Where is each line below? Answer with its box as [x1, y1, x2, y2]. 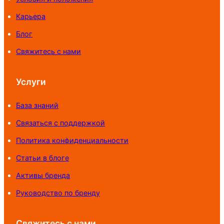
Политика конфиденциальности [16, 136, 128, 145]
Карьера [16, 12, 45, 21]
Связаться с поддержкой [16, 118, 105, 127]
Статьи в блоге [16, 153, 69, 162]
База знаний [16, 101, 58, 110]
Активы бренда [16, 171, 70, 180]
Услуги [16, 76, 46, 87]
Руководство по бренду [16, 188, 100, 197]
